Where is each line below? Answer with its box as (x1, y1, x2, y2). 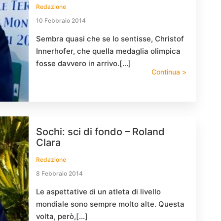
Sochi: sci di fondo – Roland (36, 126, 165, 138)
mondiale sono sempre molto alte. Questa (36, 199, 184, 209)
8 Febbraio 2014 (36, 170, 83, 177)
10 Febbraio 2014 (36, 17, 86, 24)
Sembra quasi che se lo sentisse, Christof (36, 34, 184, 43)
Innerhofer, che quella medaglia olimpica (36, 46, 181, 56)
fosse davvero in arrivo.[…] (36, 59, 131, 68)
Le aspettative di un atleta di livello (36, 187, 161, 196)
